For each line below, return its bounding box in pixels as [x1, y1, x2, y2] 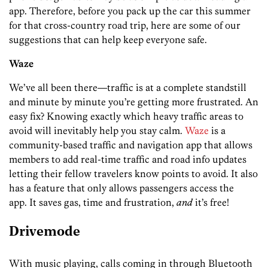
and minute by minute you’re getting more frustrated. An [9, 95, 258, 108]
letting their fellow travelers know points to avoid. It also [9, 167, 258, 179]
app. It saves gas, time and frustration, [9, 196, 176, 208]
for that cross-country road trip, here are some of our [9, 19, 240, 31]
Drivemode [9, 226, 80, 240]
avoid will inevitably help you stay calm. [9, 124, 185, 136]
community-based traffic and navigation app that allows [9, 138, 252, 151]
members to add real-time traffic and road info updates [9, 153, 246, 165]
